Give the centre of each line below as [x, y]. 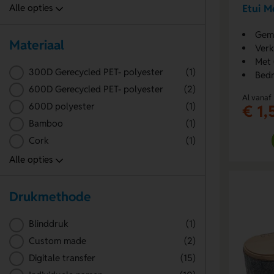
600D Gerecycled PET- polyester [96, 89]
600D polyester [61, 106]
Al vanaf [257, 97]
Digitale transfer [62, 258]
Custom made [57, 241]
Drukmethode [50, 196]
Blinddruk [48, 224]
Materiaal [37, 45]
